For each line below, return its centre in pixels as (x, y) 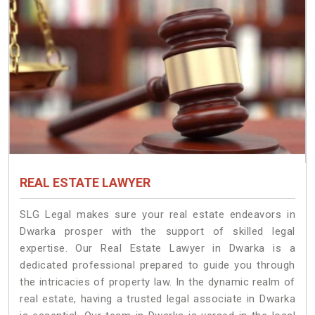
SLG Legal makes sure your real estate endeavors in (157, 215)
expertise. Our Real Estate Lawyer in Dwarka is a (157, 249)
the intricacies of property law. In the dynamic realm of (157, 282)
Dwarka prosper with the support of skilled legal (157, 232)
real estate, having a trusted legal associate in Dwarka (157, 299)
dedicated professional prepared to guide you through (157, 265)
